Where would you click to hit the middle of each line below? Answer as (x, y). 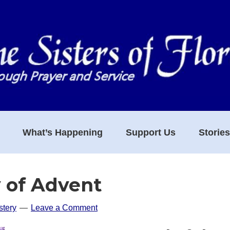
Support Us (150, 132)
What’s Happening (62, 132)
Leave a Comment (64, 207)
